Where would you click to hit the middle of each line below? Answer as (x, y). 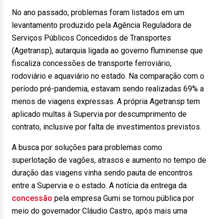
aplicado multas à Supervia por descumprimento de (99, 114)
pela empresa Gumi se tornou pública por (123, 198)
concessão (32, 198)
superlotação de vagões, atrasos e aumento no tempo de (109, 160)
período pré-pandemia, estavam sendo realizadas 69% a (108, 89)
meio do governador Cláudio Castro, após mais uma (99, 211)
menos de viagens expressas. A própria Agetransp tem (106, 101)
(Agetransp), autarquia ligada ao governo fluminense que (107, 51)
